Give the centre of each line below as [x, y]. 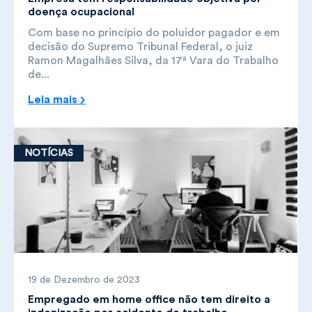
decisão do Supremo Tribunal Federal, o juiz [140, 46]
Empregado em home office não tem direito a [149, 299]
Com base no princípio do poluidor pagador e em [154, 32]
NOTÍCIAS [49, 153]
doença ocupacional [81, 11]
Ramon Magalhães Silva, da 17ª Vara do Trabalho [153, 60]
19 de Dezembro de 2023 [84, 280]
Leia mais [54, 99]
